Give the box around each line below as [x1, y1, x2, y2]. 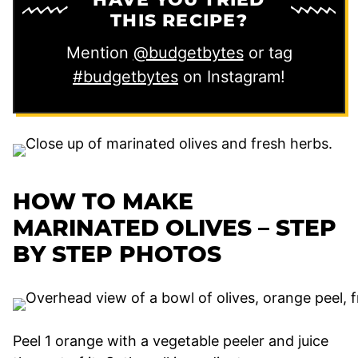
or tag [243, 42, 292, 62]
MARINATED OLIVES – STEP [13, 213, 336, 241]
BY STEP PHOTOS [13, 240, 221, 268]
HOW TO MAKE [13, 187, 193, 215]
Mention [66, 42, 133, 62]
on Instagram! [178, 66, 285, 86]
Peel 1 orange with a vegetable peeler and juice [13, 332, 328, 349]
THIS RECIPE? [110, 9, 248, 31]
